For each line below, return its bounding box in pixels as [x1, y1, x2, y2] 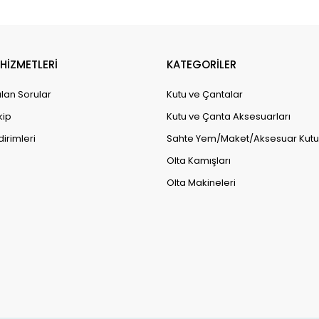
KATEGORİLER [167, 56, 236, 72]
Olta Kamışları [167, 153, 231, 167]
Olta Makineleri [167, 175, 236, 189]
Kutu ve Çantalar [167, 87, 243, 101]
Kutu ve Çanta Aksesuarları [167, 109, 291, 123]
